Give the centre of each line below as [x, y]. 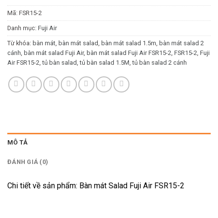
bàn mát [44, 43]
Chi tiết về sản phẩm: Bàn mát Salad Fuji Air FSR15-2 [96, 185]
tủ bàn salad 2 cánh [160, 62]
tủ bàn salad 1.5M [105, 62]
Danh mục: [23, 28]
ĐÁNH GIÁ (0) [28, 162]
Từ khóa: [20, 43]
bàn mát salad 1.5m [129, 43]
